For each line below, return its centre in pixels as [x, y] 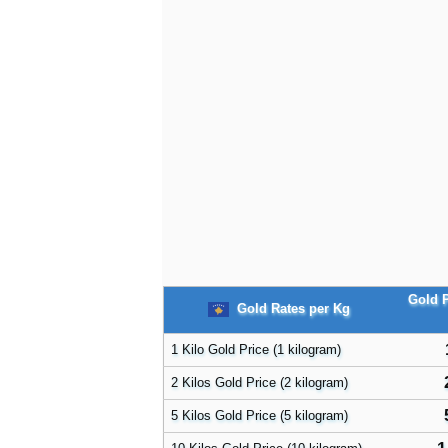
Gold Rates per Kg [291, 308]
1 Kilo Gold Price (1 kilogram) [256, 349]
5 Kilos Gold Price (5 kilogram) [259, 415]
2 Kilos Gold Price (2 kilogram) [259, 382]
